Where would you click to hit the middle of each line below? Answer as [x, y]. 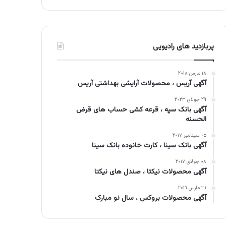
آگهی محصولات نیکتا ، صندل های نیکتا [151, 172]
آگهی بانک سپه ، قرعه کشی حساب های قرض [142, 110]
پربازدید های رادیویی [184, 47]
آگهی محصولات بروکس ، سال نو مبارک [151, 199]
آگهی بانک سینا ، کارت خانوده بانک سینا [149, 146]
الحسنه [196, 120]
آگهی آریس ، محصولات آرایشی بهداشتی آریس [142, 84]
